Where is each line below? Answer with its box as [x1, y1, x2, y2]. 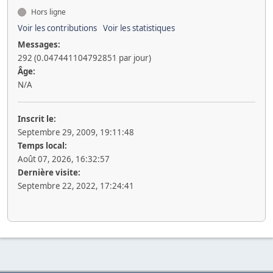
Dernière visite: [18, 167, 80, 178]
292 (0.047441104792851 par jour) [18, 52, 151, 63]
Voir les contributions [18, 23, 97, 34]
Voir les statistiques [103, 23, 175, 34]
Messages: [18, 39, 60, 50]
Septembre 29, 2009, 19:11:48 [18, 127, 134, 138]
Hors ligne [29, 7, 66, 17]
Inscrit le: [18, 113, 56, 124]
